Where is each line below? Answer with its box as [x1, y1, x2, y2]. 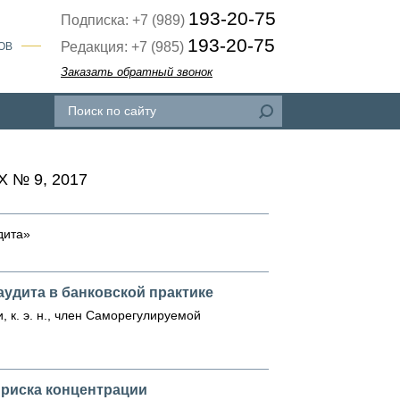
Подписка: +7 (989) [61, 12, 188, 28]
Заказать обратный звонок [61, 65, 212, 79]
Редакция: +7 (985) [61, 39, 187, 54]
